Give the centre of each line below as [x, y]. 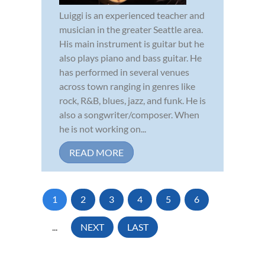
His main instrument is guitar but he [132, 43]
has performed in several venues [124, 72]
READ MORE [96, 152]
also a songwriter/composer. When [129, 114]
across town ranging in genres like [127, 86]
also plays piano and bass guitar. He [130, 57]
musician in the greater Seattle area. [131, 29]
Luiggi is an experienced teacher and [132, 15]
